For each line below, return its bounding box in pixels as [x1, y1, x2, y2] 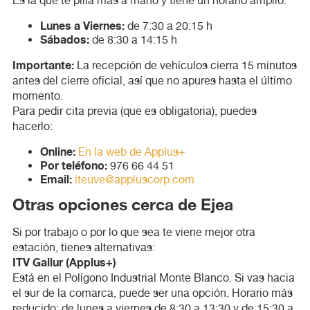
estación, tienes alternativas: [12, 240, 155, 254]
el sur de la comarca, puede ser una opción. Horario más [12, 286, 293, 300]
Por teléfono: [39, 156, 107, 175]
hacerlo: [12, 119, 53, 133]
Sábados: [39, 30, 89, 49]
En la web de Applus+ [77, 145, 185, 158]
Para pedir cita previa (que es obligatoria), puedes [12, 104, 257, 118]
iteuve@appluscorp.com [74, 172, 194, 186]
